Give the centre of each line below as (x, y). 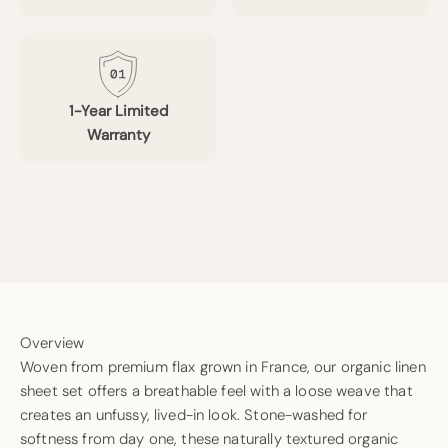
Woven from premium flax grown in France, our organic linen (223, 367)
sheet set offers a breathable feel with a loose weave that (216, 391)
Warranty (118, 135)
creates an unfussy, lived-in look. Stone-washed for (194, 415)
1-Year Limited (118, 111)
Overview (52, 343)
